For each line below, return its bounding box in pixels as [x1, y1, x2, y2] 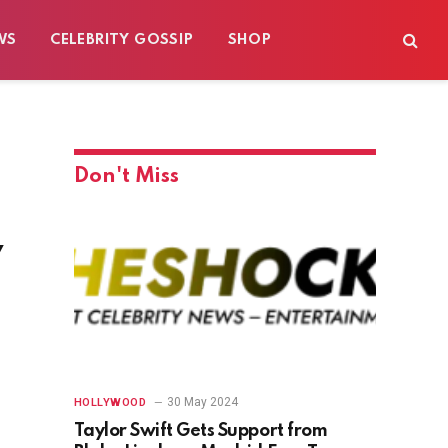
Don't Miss [73, 166, 179, 187]
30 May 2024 [166, 395, 238, 410]
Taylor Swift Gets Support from [73, 422, 328, 441]
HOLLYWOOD [73, 396, 147, 410]
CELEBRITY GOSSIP [50, 33, 194, 47]
